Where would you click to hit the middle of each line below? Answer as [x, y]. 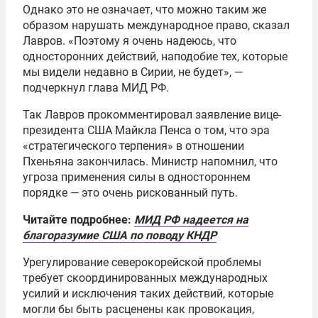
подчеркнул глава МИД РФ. [96, 88]
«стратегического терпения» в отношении [133, 146]
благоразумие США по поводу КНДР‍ [120, 236]
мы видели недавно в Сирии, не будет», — [133, 72]
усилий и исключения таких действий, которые [148, 294]
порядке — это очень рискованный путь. [130, 193]
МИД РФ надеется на [191, 220]
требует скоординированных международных [145, 278]
